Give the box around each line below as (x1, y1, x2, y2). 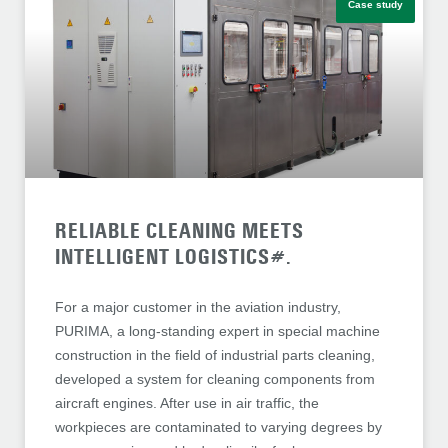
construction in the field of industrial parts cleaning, (55, 347, 375, 364)
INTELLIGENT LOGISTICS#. (55, 244, 292, 271)
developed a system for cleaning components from (55, 371, 375, 388)
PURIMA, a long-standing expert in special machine (55, 323, 380, 340)
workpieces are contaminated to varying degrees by (55, 419, 382, 436)
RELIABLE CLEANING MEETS (55, 218, 304, 245)
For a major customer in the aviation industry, (55, 299, 341, 316)
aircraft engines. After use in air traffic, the (55, 395, 319, 412)
